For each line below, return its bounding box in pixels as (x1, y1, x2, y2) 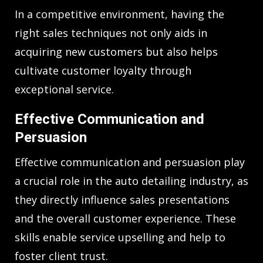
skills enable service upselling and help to (15, 230, 225, 245)
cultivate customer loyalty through (15, 63, 191, 78)
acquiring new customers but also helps (15, 45, 218, 59)
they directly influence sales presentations (15, 193, 230, 207)
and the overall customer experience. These (15, 211, 236, 226)
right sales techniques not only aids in (15, 26, 207, 41)
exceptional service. (15, 82, 114, 97)
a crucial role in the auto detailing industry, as (15, 174, 248, 188)
